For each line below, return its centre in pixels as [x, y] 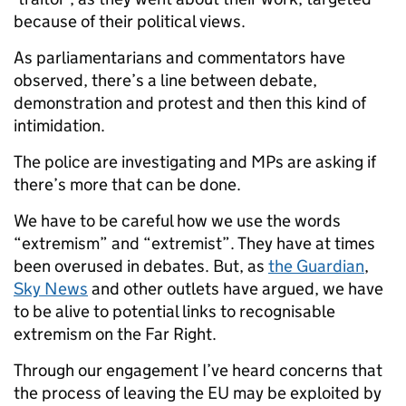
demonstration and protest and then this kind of [190, 103]
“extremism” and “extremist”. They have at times [194, 244]
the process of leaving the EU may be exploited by [198, 393]
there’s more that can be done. [127, 185]
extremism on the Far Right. [115, 334]
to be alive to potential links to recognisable [174, 312]
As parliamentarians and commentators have [179, 58]
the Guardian [316, 266]
